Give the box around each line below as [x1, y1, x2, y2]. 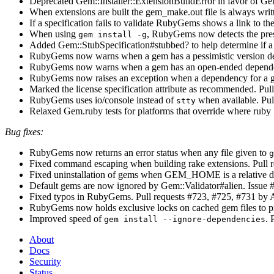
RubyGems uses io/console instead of [29, 94, 176, 105]
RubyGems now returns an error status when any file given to [29, 147, 269, 158]
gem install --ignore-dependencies [104, 214, 265, 224]
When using [29, 28, 78, 39]
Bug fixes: [5, 126, 43, 137]
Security [29, 256, 61, 267]
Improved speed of [29, 213, 104, 224]
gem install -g [78, 29, 147, 39]
